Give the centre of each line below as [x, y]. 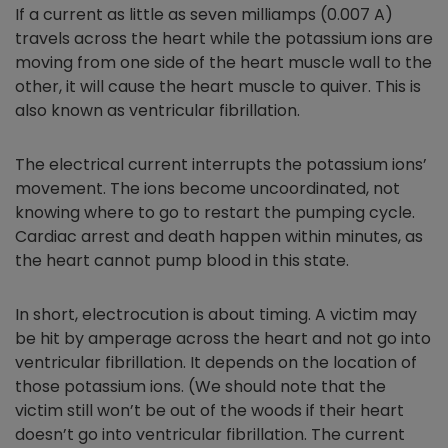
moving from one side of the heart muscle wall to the [223, 62]
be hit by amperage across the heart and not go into [223, 338]
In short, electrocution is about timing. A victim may [216, 314]
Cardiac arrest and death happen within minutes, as [219, 236]
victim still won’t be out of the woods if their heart [209, 410]
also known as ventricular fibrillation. [159, 110]
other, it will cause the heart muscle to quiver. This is [218, 86]
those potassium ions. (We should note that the [200, 386]
